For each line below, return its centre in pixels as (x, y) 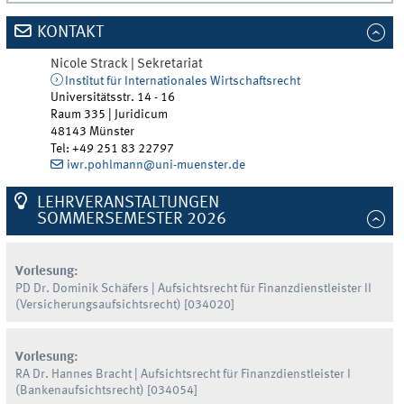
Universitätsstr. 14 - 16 (113, 98)
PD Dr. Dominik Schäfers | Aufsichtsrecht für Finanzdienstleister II (194, 288)
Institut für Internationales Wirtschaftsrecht (182, 82)
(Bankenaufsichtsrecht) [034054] (107, 390)
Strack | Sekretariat (147, 65)
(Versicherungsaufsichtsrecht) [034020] (125, 304)
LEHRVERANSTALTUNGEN (128, 202)
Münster (112, 132)
